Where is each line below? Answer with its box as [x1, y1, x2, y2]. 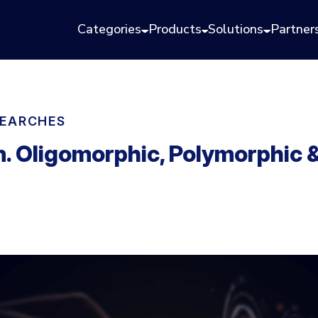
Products [148, 21, 202, 38]
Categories [77, 21, 142, 38]
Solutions [208, 21, 264, 38]
